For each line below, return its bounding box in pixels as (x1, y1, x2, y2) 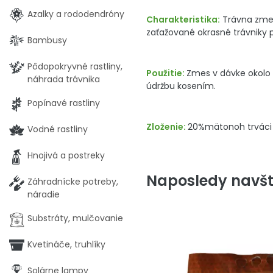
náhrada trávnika (27, 73, 100, 85)
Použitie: (146, 67, 186, 79)
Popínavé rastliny (27, 97, 100, 109)
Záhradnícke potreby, (27, 175, 118, 188)
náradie (27, 188, 60, 200)
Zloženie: (146, 121, 188, 133)
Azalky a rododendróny (27, 8, 124, 20)
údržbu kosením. (146, 80, 216, 92)
